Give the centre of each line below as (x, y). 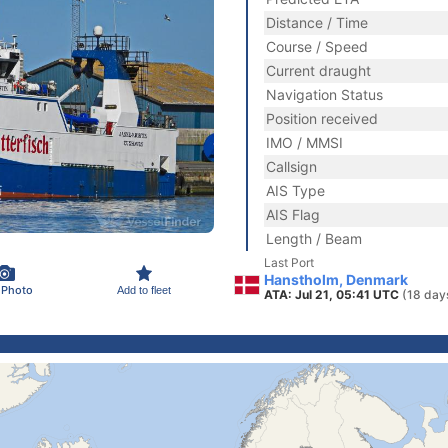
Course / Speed (317, 46)
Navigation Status (324, 94)
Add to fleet (144, 289)
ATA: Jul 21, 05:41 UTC (333, 294)
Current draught (318, 70)
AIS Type (295, 190)
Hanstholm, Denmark (336, 279)
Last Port (289, 262)
